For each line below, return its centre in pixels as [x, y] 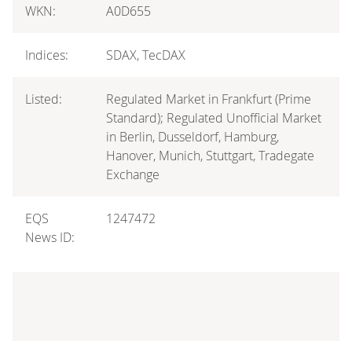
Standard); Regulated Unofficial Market [214, 117]
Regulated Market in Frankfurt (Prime [209, 99]
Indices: [47, 55]
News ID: [50, 237]
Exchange [133, 174]
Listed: [44, 99]
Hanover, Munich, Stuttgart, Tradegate [210, 155]
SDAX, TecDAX [146, 55]
